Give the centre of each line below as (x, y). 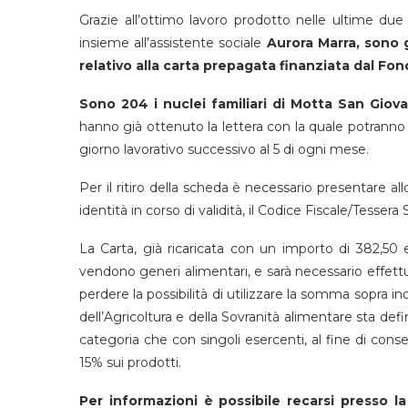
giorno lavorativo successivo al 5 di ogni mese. (224, 149)
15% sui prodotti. (130, 362)
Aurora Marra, (313, 42)
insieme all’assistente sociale (173, 42)
